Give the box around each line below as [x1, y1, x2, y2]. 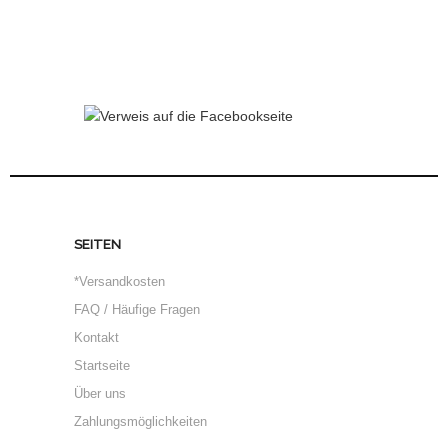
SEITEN [74, 237, 121, 252]
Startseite [74, 358, 130, 373]
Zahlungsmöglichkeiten [74, 414, 207, 429]
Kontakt [74, 330, 119, 345]
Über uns [74, 386, 126, 401]
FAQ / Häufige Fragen [74, 302, 200, 317]
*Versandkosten [74, 274, 165, 289]
